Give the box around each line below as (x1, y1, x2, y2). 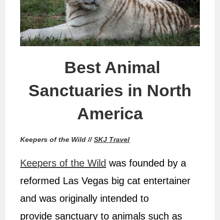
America (77, 104, 143, 123)
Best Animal (60, 57, 160, 77)
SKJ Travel (94, 135, 130, 143)
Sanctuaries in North (28, 81, 192, 100)
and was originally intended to (20, 192, 149, 204)
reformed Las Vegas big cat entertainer (20, 175, 191, 186)
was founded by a (106, 157, 187, 168)
